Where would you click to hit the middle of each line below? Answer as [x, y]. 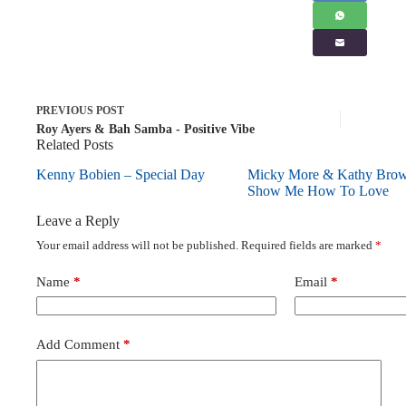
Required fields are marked [308, 245]
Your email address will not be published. [137, 245]
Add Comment [78, 345]
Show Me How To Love [319, 191]
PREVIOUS [66, 111]
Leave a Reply [78, 220]
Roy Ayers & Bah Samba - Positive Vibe [145, 130]
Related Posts [75, 145]
